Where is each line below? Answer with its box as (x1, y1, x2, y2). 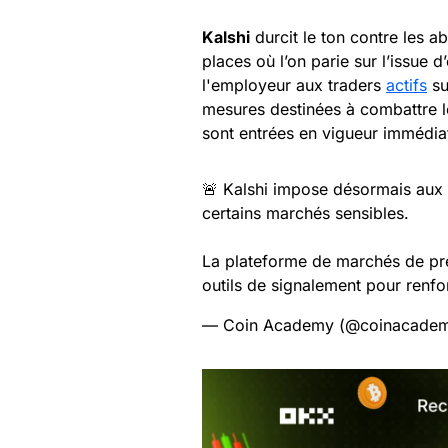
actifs (386, 74, 427, 95)
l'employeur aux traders (202, 74, 386, 95)
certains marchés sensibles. (202, 202, 409, 223)
